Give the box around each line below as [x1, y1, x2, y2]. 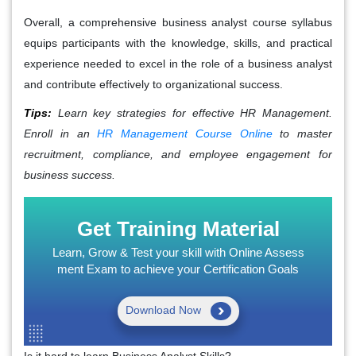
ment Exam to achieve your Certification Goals [57, 261, 299, 276]
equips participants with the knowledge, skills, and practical [24, 36, 332, 49]
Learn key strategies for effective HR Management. [52, 106, 332, 119]
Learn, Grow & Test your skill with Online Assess [52, 245, 304, 259]
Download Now [125, 303, 204, 316]
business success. [24, 168, 115, 181]
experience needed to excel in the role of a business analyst [24, 56, 332, 70]
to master [272, 126, 332, 140]
